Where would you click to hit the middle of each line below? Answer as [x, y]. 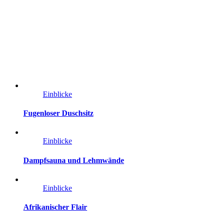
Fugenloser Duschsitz [58, 113]
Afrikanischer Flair [55, 207]
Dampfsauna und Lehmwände [74, 160]
